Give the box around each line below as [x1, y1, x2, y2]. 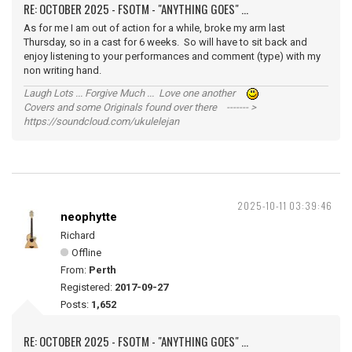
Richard [60, 229, 95, 241]
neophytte [60, 210, 117, 224]
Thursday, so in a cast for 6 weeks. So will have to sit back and [24, 36, 307, 48]
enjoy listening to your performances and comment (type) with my [24, 50, 321, 62]
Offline [71, 247, 101, 258]
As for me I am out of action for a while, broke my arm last [24, 22, 285, 34]
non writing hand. [24, 64, 113, 76]
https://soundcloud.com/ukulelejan [24, 115, 179, 127]
